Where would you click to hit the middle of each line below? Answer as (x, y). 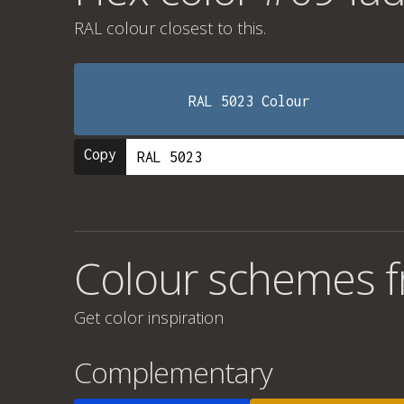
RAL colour (115, 28)
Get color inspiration (149, 317)
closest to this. (211, 28)
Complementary (173, 372)
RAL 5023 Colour (250, 101)
